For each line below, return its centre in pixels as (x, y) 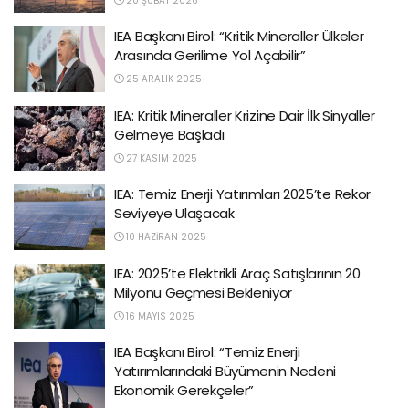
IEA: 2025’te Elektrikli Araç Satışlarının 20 (237, 273)
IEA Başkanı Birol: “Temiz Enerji (207, 352)
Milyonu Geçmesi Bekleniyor (204, 292)
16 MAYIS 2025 (159, 316)
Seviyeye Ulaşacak (174, 213)
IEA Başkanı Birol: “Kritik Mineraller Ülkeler (239, 36)
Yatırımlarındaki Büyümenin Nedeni (225, 371)
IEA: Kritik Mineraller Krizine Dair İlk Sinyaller (245, 115)
